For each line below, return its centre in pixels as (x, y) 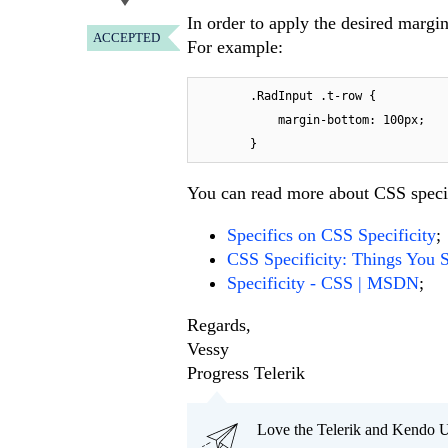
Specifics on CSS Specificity (331, 235)
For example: (235, 47)
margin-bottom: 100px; (236, 120)
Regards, (219, 325)
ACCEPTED (126, 38)
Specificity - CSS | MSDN (323, 283)
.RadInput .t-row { (222, 96)
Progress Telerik (246, 373)
